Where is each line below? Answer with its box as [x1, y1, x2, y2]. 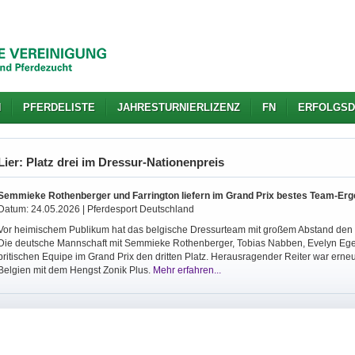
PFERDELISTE [23, 101, 95, 113]
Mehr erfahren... [153, 265, 221, 276]
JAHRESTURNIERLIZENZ [117, 101, 240, 113]
